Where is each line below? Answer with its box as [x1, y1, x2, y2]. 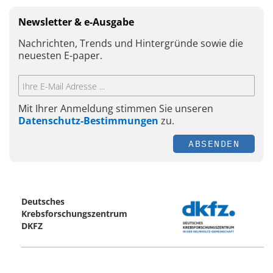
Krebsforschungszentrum [21, 208, 127, 220]
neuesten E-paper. [18, 48, 102, 62]
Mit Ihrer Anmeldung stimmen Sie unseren [18, 102, 213, 116]
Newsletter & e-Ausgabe [18, 15, 134, 29]
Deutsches [21, 196, 65, 208]
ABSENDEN [188, 138, 239, 150]
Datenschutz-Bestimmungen [18, 114, 158, 128]
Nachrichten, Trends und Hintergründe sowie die [18, 36, 243, 50]
